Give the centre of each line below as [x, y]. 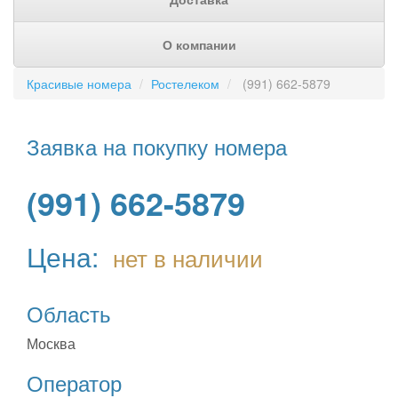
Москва [51, 343]
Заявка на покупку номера [157, 146]
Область [69, 313]
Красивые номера [79, 84]
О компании [199, 44]
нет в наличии [188, 258]
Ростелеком [185, 84]
